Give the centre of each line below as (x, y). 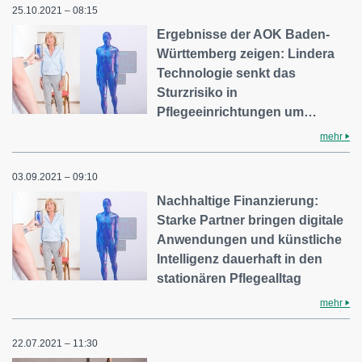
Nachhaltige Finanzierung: (238, 201)
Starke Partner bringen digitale (250, 220)
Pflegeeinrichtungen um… (237, 112)
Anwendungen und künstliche (250, 240)
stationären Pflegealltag (229, 278)
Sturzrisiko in (198, 93)
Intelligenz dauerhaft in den (240, 259)
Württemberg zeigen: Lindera (246, 54)
